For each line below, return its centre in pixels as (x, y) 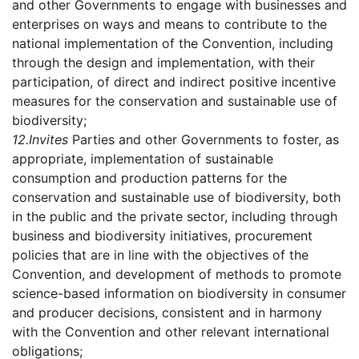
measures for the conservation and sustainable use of (175, 101)
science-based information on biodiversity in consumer (179, 294)
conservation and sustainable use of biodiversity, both (176, 198)
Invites (48, 140)
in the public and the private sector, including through (175, 217)
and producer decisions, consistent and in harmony (167, 313)
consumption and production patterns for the (149, 178)
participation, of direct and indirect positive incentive (174, 82)
